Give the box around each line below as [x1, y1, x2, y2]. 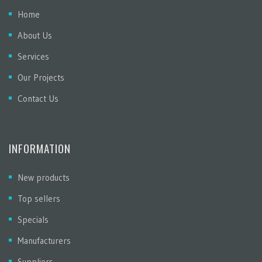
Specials [18, 214, 49, 225]
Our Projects [18, 72, 64, 83]
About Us [18, 30, 52, 41]
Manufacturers [18, 235, 71, 246]
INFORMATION [9, 140, 71, 156]
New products [18, 172, 70, 183]
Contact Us [18, 93, 58, 104]
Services [18, 51, 49, 62]
